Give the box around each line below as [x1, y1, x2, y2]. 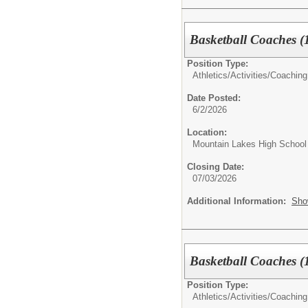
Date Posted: [187, 93, 241, 104]
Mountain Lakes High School [192, 139, 307, 150]
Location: [187, 127, 227, 138]
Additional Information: [187, 196, 291, 207]
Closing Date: [187, 162, 244, 173]
